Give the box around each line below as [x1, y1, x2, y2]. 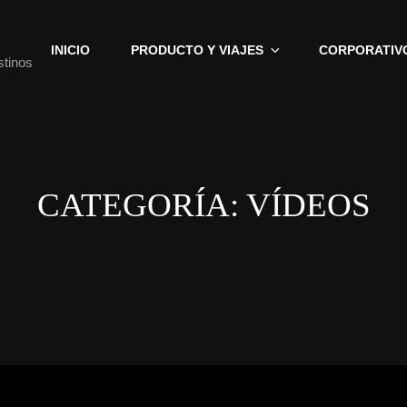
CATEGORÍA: [36, 186, 246, 223]
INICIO [51, 42, 90, 57]
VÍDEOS [245, 186, 371, 223]
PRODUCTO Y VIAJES [131, 42, 263, 57]
